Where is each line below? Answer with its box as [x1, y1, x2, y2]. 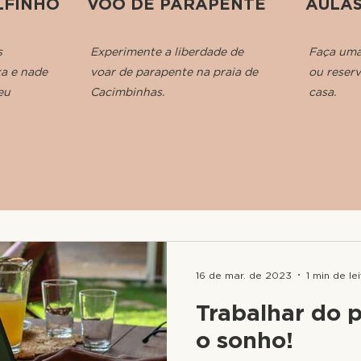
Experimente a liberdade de [90, 45, 243, 58]
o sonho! [196, 326, 293, 354]
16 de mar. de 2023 [196, 268, 292, 281]
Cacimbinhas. [90, 85, 164, 98]
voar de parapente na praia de [90, 65, 258, 78]
